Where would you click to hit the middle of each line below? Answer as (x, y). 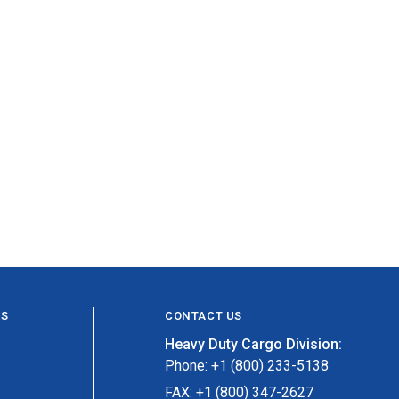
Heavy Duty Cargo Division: (253, 344)
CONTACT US (204, 315)
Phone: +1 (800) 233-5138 (247, 365)
